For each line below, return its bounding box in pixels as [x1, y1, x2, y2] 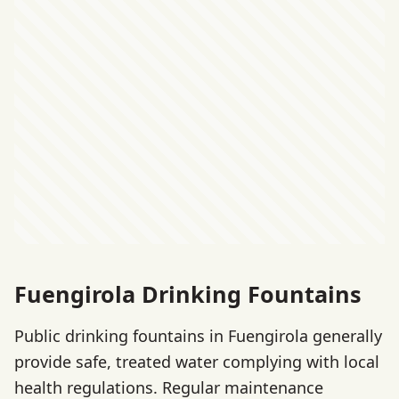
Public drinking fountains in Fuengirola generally [14, 325, 382, 347]
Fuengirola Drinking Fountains [14, 278, 362, 309]
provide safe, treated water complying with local [14, 351, 379, 373]
